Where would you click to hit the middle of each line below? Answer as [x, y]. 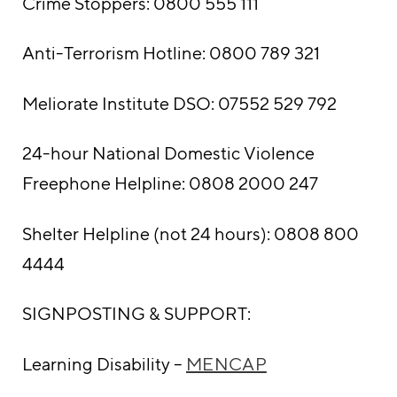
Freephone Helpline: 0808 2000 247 [170, 183]
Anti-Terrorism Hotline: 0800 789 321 [171, 53]
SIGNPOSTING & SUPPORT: [136, 314]
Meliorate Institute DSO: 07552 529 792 [179, 103]
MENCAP [226, 363]
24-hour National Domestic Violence [168, 153]
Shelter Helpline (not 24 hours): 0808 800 [191, 233]
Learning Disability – [104, 363]
